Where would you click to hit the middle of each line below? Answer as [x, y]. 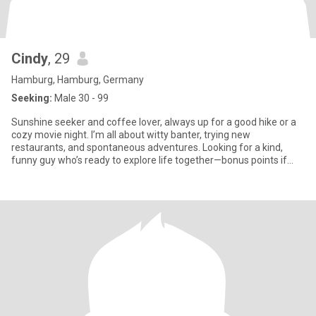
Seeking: [32, 98]
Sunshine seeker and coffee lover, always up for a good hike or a [154, 122]
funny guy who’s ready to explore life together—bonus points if [149, 160]
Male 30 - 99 [80, 98]
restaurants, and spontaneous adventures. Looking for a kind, [147, 147]
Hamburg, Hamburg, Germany [78, 80]
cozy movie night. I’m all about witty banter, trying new [131, 135]
